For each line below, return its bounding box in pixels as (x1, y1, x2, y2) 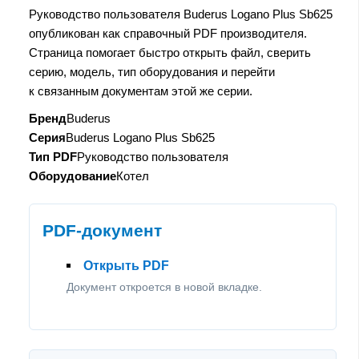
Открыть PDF (83, 258, 169, 272)
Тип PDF (29, 149, 77, 163)
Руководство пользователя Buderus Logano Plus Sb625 (29, 6, 333, 21)
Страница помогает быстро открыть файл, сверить (29, 45, 311, 59)
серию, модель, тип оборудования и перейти (29, 64, 275, 79)
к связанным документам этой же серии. (29, 83, 252, 98)
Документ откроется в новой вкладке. (67, 280, 262, 293)
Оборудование (29, 168, 116, 183)
